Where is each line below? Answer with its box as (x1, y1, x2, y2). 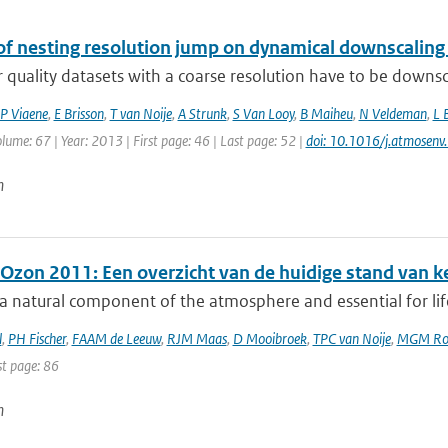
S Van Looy (232, 104, 294, 123)
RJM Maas (166, 329, 227, 348)
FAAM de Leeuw (71, 329, 161, 348)
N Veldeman (358, 104, 427, 123)
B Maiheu (299, 104, 353, 123)
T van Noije (109, 104, 172, 123)
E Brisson (53, 104, 104, 123)
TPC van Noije (312, 329, 391, 348)
